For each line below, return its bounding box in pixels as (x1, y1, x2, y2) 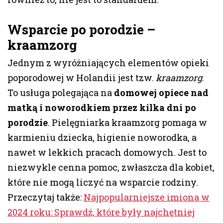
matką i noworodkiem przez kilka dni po (7, 102, 196, 114)
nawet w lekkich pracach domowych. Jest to (7, 146, 207, 159)
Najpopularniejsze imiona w (84, 191, 210, 204)
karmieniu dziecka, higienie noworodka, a (7, 131, 197, 144)
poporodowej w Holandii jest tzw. (7, 72, 156, 84)
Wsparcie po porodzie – (7, 21, 156, 38)
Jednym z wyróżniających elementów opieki (7, 57, 209, 69)
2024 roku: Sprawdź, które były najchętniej (7, 206, 195, 219)
